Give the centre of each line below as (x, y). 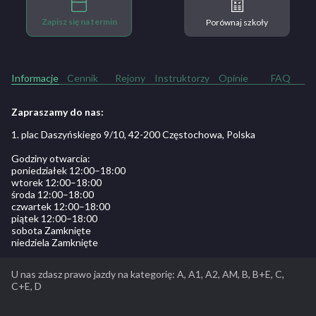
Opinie (233, 78)
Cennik (83, 78)
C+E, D (26, 286)
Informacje (35, 78)
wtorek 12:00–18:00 (56, 182)
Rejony (130, 78)
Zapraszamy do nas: (57, 111)
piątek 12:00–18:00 (54, 218)
